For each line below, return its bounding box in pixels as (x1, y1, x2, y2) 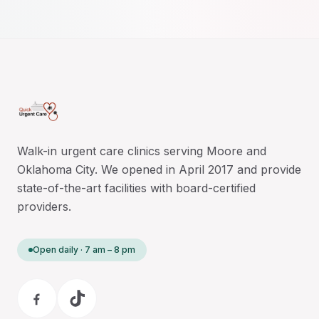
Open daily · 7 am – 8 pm (33, 244, 135, 255)
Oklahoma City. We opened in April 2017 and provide (17, 162, 301, 177)
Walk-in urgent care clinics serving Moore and (17, 144, 266, 158)
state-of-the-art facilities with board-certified (17, 181, 256, 195)
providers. (17, 199, 71, 214)
